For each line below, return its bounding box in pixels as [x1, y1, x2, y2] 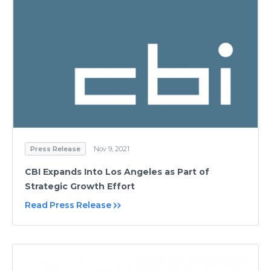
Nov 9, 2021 [94, 145, 129, 154]
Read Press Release [25, 200, 111, 211]
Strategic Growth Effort [25, 181, 135, 192]
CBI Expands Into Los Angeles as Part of [25, 166, 209, 178]
